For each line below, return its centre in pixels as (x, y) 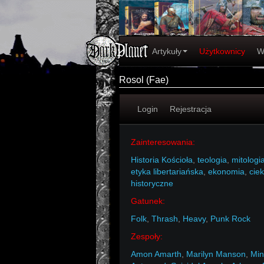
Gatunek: (148, 201)
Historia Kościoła (162, 160)
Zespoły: (147, 236)
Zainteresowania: (163, 142)
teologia (212, 160)
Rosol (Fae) (144, 80)
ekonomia (226, 171)
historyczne (152, 183)
